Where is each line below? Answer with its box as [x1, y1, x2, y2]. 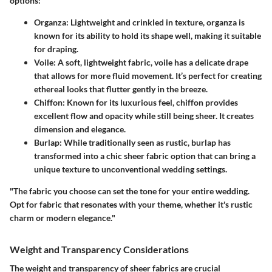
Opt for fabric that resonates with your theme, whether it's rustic [10, 199, 253, 209]
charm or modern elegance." [10, 212, 115, 223]
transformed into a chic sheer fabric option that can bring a [34, 150, 256, 161]
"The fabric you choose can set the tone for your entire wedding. [10, 185, 250, 196]
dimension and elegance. [34, 123, 126, 134]
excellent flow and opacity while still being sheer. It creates [34, 110, 254, 121]
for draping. [34, 43, 78, 54]
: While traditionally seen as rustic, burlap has [59, 137, 231, 148]
